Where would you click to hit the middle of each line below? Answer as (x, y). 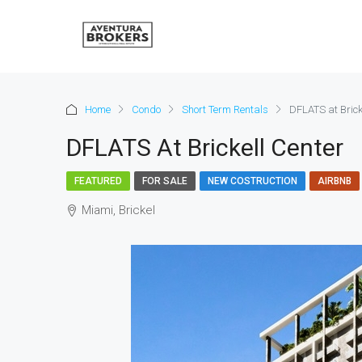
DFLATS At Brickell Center (205, 147)
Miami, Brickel (118, 210)
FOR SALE (165, 181)
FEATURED (98, 181)
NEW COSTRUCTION (253, 181)
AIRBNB (335, 181)
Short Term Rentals (225, 109)
